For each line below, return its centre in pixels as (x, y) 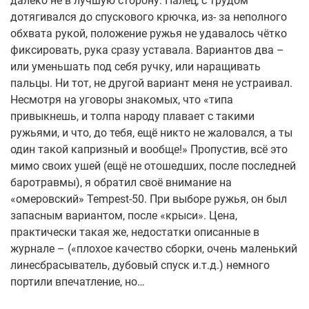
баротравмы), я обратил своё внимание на (121, 182)
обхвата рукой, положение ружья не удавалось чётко (149, 33)
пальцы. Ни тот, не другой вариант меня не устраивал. (151, 83)
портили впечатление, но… (78, 282)
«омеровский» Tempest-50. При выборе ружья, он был (149, 199)
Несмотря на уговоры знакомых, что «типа (122, 100)
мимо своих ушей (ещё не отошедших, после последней (153, 166)
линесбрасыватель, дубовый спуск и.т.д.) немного (140, 265)
